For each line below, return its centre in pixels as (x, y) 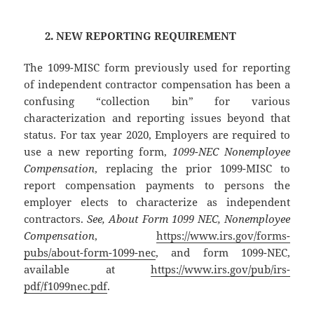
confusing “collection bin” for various (157, 101)
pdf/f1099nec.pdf (66, 286)
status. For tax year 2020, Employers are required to (157, 134)
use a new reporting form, (98, 151)
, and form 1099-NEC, (223, 252)
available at (87, 269)
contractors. (56, 218)
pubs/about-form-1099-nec (90, 252)
